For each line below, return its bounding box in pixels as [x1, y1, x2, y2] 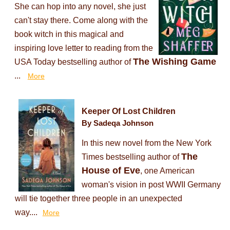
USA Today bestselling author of [14, 57, 133, 67]
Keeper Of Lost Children [81, 107, 176, 116]
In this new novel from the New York [81, 139, 212, 148]
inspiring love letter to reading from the [14, 44, 153, 53]
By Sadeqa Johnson [81, 119, 154, 128]
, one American [140, 166, 195, 176]
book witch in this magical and [14, 30, 124, 39]
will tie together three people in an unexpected [14, 194, 182, 203]
